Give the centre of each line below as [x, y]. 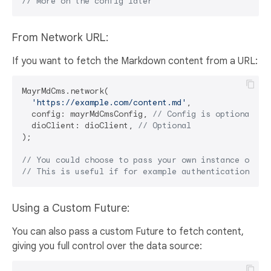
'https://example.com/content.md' [109, 103]
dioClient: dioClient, [80, 126]
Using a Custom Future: [71, 208]
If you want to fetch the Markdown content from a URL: [135, 61]
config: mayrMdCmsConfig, [87, 114]
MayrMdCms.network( [65, 91]
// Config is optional [203, 114]
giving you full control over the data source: [107, 247]
